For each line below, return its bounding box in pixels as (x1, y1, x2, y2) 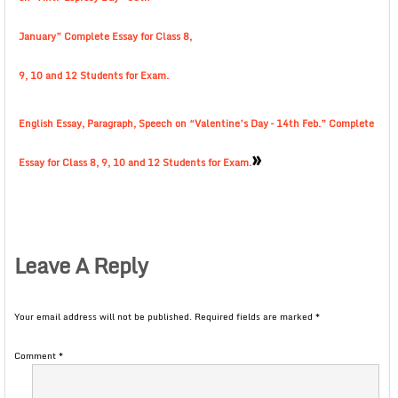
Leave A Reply (14, 248, 147, 283)
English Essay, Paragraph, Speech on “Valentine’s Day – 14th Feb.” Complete (19, 115, 374, 131)
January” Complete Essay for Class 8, (19, 28, 192, 44)
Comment (14, 348, 59, 362)
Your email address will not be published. (14, 309, 192, 323)
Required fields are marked (195, 309, 315, 323)
